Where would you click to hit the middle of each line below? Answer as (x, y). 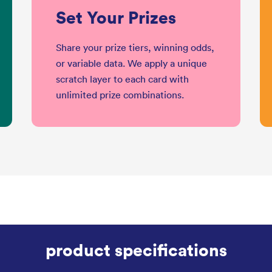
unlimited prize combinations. (120, 95)
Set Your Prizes (116, 17)
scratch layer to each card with (122, 79)
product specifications (136, 250)
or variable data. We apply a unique (131, 63)
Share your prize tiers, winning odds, (135, 48)
